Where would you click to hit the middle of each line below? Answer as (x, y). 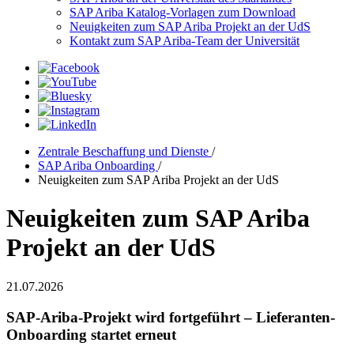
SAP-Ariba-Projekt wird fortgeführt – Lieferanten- (171, 317)
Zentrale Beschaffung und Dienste (125, 151)
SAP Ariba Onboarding (98, 166)
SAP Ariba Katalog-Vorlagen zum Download (183, 12)
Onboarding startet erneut (91, 334)
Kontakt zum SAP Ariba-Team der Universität (185, 41)
